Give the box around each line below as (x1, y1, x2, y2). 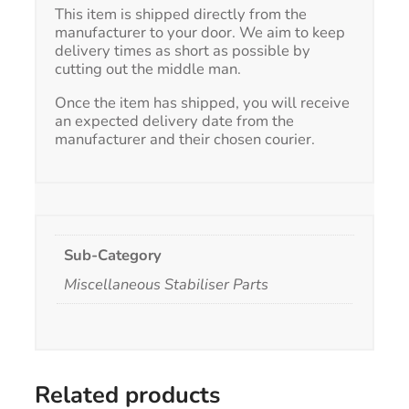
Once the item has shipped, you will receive (55, 91, 350, 113)
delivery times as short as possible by (55, 40, 310, 62)
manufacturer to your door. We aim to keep (55, 22, 345, 44)
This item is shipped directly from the (55, 4, 307, 26)
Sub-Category (64, 244, 163, 266)
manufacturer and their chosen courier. (55, 128, 315, 150)
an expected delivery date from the (55, 110, 294, 131)
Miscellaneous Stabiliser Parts (64, 274, 269, 296)
